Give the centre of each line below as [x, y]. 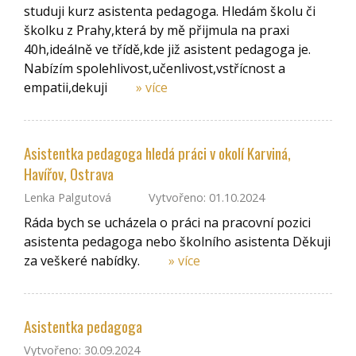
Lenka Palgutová [68, 198]
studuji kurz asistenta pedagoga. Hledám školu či [170, 11]
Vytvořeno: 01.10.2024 [205, 198]
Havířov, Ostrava [69, 174]
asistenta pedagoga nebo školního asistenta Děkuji [177, 241]
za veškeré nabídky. [83, 260]
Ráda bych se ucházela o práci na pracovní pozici [167, 222]
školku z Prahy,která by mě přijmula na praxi [157, 30]
